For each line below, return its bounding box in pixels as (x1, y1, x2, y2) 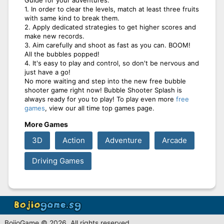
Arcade (162, 135, 187, 145)
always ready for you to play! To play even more (24, 94, 176, 103)
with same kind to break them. (24, 13, 119, 22)
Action (62, 135, 85, 145)
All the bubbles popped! (24, 49, 99, 58)
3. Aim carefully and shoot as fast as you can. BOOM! (24, 40, 190, 49)
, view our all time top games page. (45, 103, 154, 112)
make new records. (24, 31, 84, 40)
